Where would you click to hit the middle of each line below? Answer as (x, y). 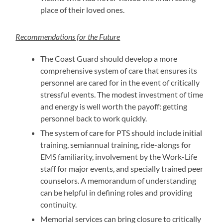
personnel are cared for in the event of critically (120, 82)
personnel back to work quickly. (94, 118)
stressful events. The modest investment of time (122, 94)
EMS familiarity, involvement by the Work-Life (119, 157)
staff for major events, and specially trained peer (122, 168)
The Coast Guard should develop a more (109, 58)
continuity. (59, 204)
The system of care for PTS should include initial (121, 133)
